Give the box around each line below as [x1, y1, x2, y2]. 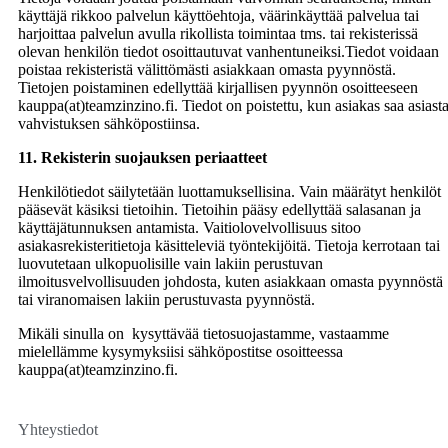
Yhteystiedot [18, 420, 98, 438]
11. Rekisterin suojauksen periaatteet [18, 148, 271, 166]
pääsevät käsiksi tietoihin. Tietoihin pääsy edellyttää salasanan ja [18, 200, 421, 218]
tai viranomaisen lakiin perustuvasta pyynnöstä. [18, 290, 319, 308]
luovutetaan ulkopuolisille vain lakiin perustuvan [18, 254, 323, 272]
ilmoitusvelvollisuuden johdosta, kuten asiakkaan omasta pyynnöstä [18, 272, 443, 290]
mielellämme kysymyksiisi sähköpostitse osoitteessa [18, 342, 343, 360]
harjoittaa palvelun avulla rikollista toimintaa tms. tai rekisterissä [18, 24, 418, 42]
